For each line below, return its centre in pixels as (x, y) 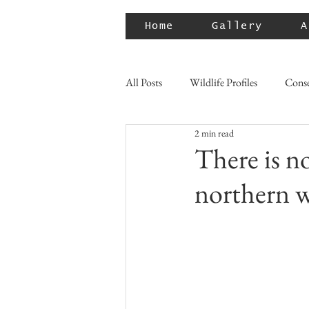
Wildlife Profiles (223, 82)
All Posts (144, 82)
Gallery (237, 26)
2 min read (214, 133)
